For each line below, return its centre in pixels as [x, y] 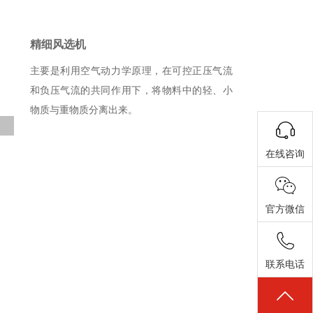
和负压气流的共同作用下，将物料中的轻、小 [131, 90]
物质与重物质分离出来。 [83, 110]
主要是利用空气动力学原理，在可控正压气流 [131, 71]
